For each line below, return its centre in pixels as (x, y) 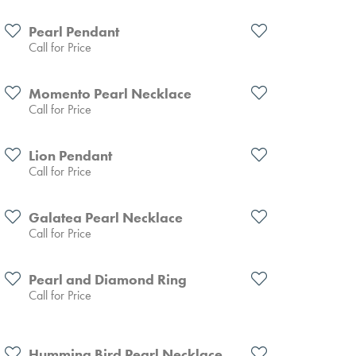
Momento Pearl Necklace (110, 93)
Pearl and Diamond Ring (108, 279)
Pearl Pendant (74, 31)
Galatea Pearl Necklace (106, 217)
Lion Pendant (70, 155)
